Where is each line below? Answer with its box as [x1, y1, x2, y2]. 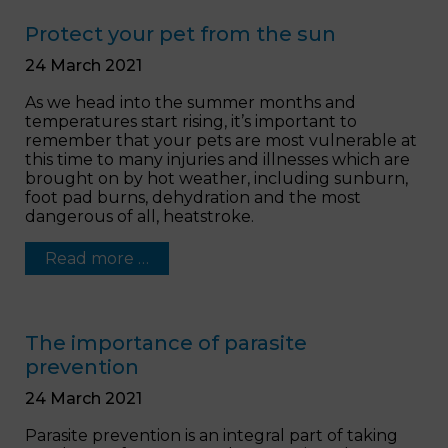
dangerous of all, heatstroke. [25, 206, 254, 226]
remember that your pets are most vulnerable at [25, 130, 417, 150]
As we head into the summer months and [25, 92, 356, 112]
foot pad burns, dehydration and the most [25, 187, 361, 207]
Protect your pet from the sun [25, 21, 336, 46]
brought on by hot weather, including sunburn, [25, 168, 408, 188]
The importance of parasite [25, 330, 307, 355]
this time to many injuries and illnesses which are [25, 149, 410, 169]
